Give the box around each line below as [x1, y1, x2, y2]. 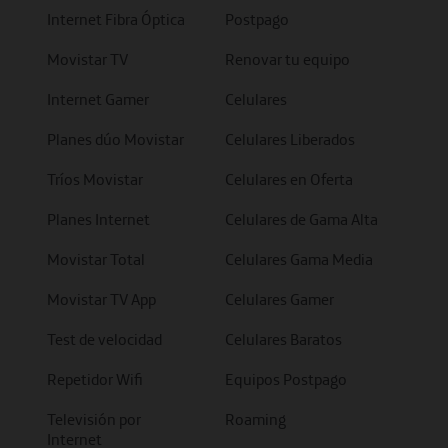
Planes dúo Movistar [47, 129, 184, 149]
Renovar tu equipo [225, 49, 351, 69]
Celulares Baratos [225, 329, 343, 349]
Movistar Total [47, 249, 145, 269]
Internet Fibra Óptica [47, 9, 185, 29]
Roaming [225, 409, 287, 429]
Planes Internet [47, 209, 150, 229]
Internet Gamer [47, 89, 149, 109]
